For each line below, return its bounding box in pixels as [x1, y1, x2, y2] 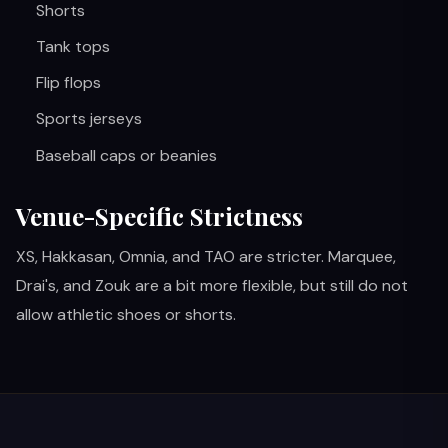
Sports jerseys [36, 108, 142, 130]
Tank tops [36, 35, 110, 57]
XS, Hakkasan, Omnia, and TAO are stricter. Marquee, [16, 245, 396, 267]
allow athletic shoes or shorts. [16, 303, 236, 325]
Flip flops [36, 72, 101, 94]
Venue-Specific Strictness [16, 199, 303, 232]
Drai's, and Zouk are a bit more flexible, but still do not [16, 274, 408, 296]
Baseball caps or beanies [36, 144, 217, 166]
